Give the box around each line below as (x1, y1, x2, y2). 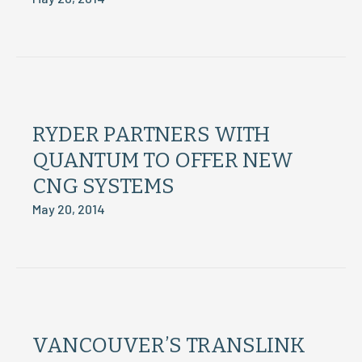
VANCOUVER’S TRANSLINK (32, 333, 305, 358)
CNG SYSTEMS (32, 174, 175, 199)
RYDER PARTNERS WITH (32, 122, 270, 147)
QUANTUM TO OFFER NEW (32, 148, 293, 173)
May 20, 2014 (32, 201, 105, 217)
